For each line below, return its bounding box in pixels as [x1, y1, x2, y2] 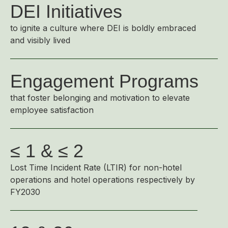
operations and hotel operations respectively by [10, 175, 195, 185]
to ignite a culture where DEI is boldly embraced [10, 23, 196, 33]
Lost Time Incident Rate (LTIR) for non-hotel [10, 162, 182, 173]
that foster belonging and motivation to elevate [10, 93, 190, 103]
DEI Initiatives [10, 1, 122, 22]
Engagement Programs [10, 71, 198, 92]
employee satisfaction [10, 105, 94, 115]
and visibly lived [10, 35, 70, 45]
